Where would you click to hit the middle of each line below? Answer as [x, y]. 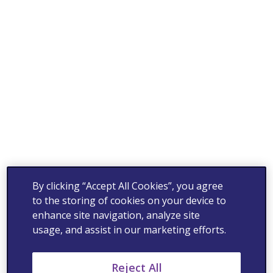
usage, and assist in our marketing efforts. [129, 230]
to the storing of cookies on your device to [129, 200]
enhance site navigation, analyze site [116, 215]
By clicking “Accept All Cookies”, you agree [128, 186]
